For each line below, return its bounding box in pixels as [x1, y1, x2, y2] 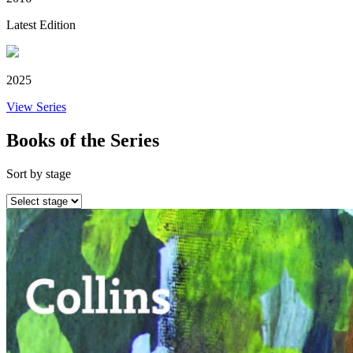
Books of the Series [6, 129, 159, 150]
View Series [6, 99, 66, 113]
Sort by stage [6, 166, 71, 180]
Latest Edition [6, 17, 76, 32]
